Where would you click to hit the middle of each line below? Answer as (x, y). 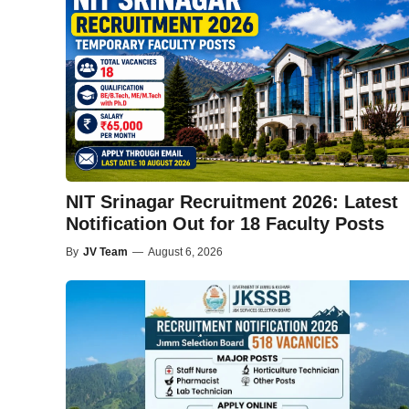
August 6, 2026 (185, 252)
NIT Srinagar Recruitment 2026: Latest (232, 201)
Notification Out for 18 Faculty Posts (225, 223)
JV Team (105, 252)
